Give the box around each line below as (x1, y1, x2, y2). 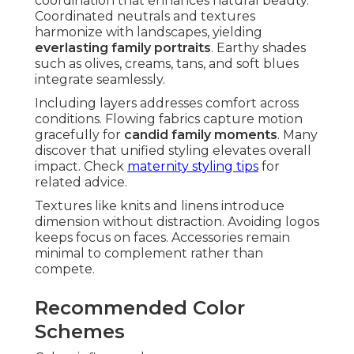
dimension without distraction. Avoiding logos (35, 214, 319, 230)
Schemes (35, 320, 125, 344)
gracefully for (35, 127, 124, 143)
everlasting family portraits (35, 40, 211, 56)
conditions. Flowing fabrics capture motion (35, 111, 303, 127)
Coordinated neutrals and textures (35, 9, 255, 24)
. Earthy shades (211, 40, 306, 56)
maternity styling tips (127, 159, 258, 175)
